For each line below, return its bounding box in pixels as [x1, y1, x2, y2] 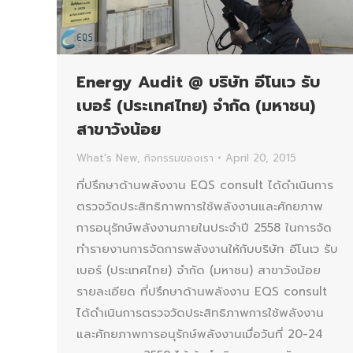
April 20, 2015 [225, 150, 296, 165]
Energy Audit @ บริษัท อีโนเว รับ [76, 69, 320, 94]
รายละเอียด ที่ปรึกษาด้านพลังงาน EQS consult [76, 282, 327, 300]
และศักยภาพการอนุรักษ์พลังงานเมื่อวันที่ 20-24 [76, 325, 323, 343]
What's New [76, 150, 137, 165]
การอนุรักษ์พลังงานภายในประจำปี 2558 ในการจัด [76, 218, 332, 236]
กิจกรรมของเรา [144, 150, 214, 165]
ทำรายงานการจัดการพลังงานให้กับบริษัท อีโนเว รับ [76, 240, 338, 258]
